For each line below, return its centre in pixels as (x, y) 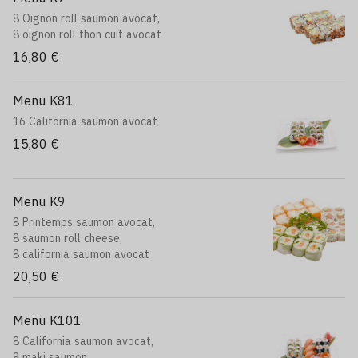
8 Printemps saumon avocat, (84, 222)
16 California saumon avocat (85, 121)
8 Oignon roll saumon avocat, (86, 18)
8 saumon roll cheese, (68, 238)
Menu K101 (47, 320)
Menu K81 (43, 101)
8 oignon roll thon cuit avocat (87, 34)
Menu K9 (39, 201)
